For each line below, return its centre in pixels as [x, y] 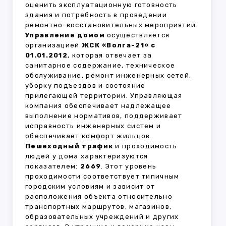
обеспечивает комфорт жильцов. [89, 136]
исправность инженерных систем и [93, 126]
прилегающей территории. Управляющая [104, 96]
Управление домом [65, 35]
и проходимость [145, 146]
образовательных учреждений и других [102, 217]
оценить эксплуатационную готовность [101, 5]
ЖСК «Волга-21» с [119, 45]
